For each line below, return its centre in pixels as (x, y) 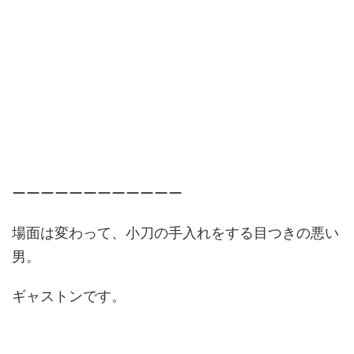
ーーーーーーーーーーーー (97, 193)
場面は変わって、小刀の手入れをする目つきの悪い (175, 233)
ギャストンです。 (69, 296)
